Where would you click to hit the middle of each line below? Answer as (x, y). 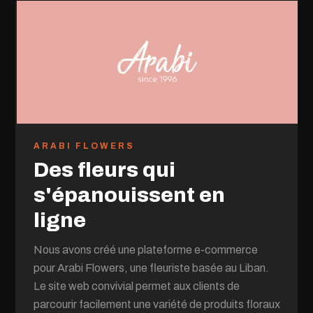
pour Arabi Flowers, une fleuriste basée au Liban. (152, 268)
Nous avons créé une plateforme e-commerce (146, 249)
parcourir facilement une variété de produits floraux (157, 304)
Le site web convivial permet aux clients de (137, 286)
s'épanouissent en (130, 195)
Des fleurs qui (105, 169)
